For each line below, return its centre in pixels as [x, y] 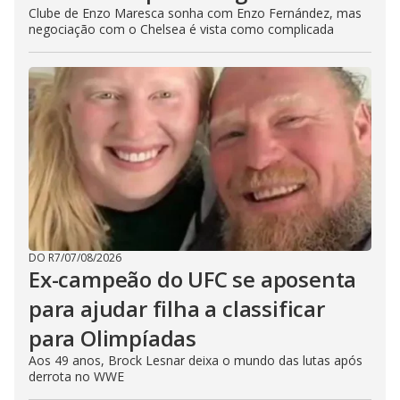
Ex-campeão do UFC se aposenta [193, 279]
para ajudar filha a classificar [177, 308]
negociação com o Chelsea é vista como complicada [181, 29]
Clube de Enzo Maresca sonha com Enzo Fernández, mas [195, 12]
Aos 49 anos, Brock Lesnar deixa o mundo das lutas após [196, 360]
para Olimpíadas [113, 337]
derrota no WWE [76, 376]
